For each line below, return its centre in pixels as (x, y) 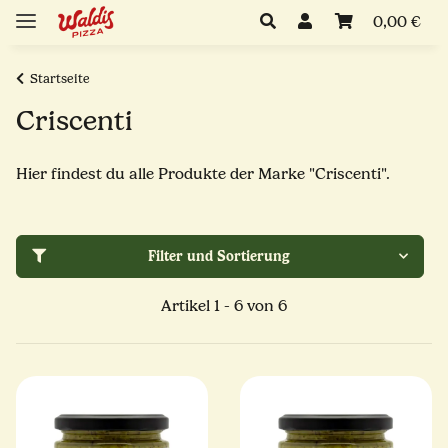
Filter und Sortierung (218, 256)
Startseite (60, 78)
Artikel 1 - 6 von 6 (224, 305)
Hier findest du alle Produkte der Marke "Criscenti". (203, 173)
